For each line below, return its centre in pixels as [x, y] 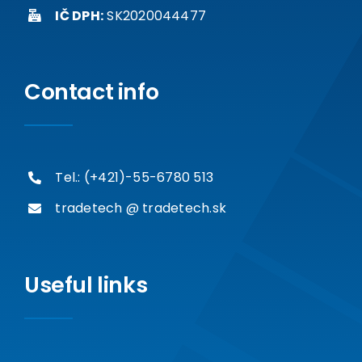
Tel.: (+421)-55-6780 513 [135, 178]
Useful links [86, 284]
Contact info [91, 92]
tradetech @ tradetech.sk [141, 208]
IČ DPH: [80, 15]
